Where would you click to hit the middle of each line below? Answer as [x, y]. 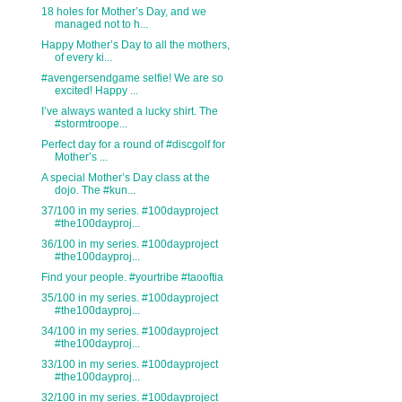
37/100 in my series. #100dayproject [129, 211]
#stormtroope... [91, 124]
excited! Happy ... [96, 91]
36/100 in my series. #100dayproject [129, 245]
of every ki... [83, 58]
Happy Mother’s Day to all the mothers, [135, 45]
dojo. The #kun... [95, 191]
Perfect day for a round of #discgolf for [133, 145]
